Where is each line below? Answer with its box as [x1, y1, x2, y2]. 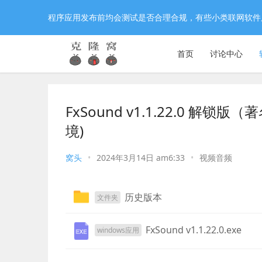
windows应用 [97, 225, 139, 235]
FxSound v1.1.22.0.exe [146, 223, 242, 237]
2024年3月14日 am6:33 [96, 152, 187, 163]
